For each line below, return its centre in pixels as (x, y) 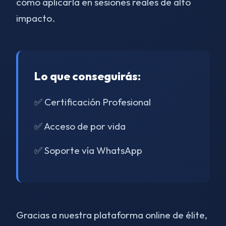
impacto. (36, 18)
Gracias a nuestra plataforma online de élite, (112, 215)
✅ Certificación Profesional (93, 102)
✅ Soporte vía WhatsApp (88, 150)
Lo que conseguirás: (88, 76)
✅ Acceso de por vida (80, 126)
